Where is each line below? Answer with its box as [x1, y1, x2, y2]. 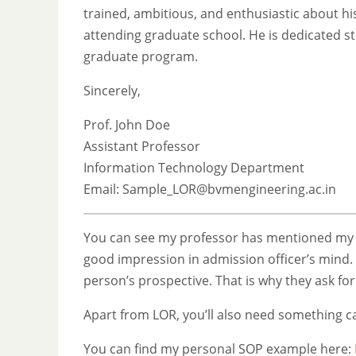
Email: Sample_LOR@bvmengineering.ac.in [83, 180, 336, 198]
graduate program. [83, 47, 198, 65]
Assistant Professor [83, 137, 200, 155]
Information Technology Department [83, 158, 304, 176]
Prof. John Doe [83, 115, 170, 133]
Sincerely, [83, 81, 141, 99]
